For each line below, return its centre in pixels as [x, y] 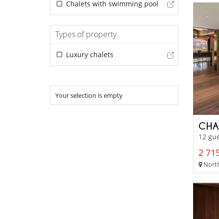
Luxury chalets [88, 55]
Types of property [86, 34]
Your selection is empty [89, 96]
